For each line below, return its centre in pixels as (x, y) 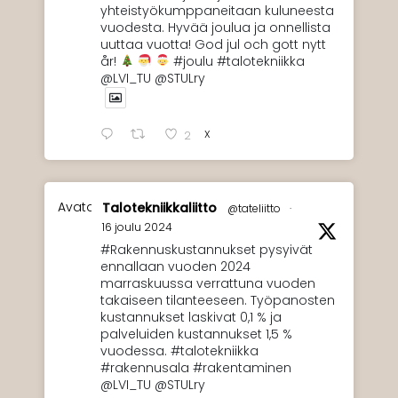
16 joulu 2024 (137, 227)
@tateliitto (254, 208)
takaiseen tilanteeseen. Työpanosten (218, 300)
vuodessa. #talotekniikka (179, 350)
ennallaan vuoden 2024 (175, 266)
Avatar (79, 207)
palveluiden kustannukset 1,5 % (196, 334)
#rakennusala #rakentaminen (196, 367)
